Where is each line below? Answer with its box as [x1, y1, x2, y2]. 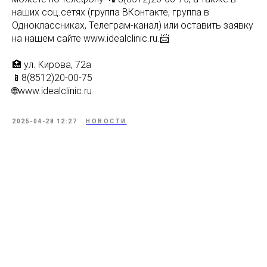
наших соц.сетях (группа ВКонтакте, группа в [12, 7, 209, 18]
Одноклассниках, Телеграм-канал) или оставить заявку [12, 20, 253, 32]
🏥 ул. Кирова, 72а [12, 59, 91, 71]
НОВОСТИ [86, 118, 127, 125]
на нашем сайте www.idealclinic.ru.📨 [12, 33, 169, 45]
